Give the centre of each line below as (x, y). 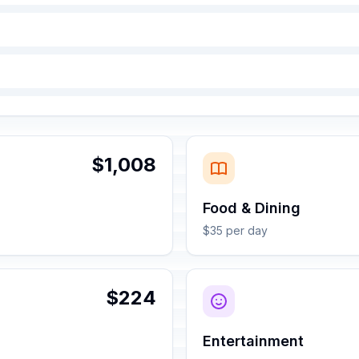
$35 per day (235, 230)
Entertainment (253, 341)
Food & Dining (252, 208)
